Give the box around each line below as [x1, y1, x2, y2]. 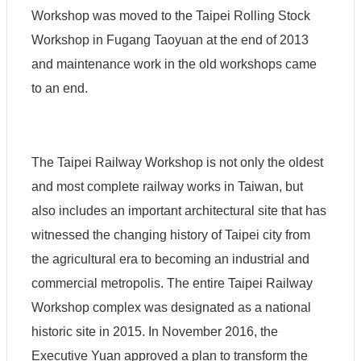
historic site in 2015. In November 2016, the [31, 324, 278, 338]
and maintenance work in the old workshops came [31, 56, 317, 71]
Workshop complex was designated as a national [31, 300, 311, 314]
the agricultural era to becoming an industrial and [31, 251, 309, 266]
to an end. [31, 81, 88, 95]
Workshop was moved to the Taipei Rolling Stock [31, 8, 310, 23]
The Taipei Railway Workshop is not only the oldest [31, 155, 323, 169]
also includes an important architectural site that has [31, 203, 326, 218]
